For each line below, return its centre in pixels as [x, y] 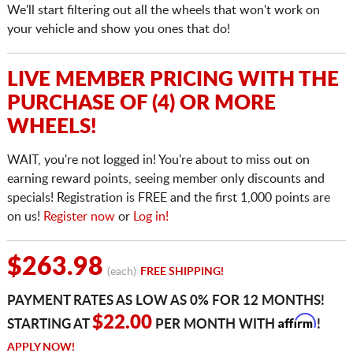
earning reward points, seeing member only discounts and [165, 179]
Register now [79, 217]
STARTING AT [49, 325]
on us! [25, 217]
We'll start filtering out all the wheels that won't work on [163, 11]
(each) [121, 272]
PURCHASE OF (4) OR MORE [141, 104]
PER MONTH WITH [215, 325]
